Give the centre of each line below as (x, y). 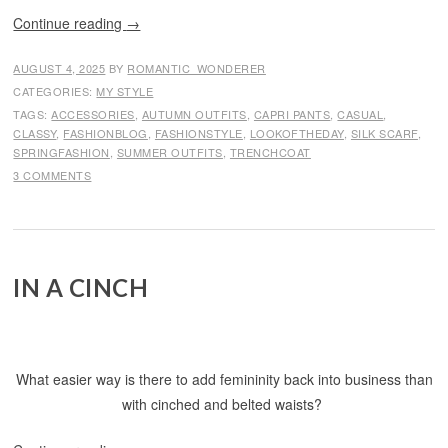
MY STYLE (125, 91)
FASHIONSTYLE (198, 133)
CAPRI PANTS (292, 114)
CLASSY (35, 133)
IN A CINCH (81, 287)
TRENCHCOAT (270, 152)
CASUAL (360, 114)
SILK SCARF (384, 133)
